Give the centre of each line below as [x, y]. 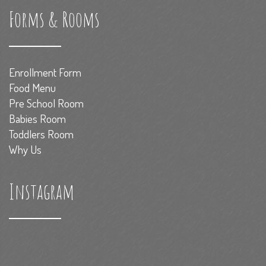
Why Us [25, 149]
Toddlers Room [41, 134]
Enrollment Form [45, 72]
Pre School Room [46, 103]
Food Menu [32, 88]
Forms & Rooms [54, 19]
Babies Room [37, 118]
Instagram [42, 191]
